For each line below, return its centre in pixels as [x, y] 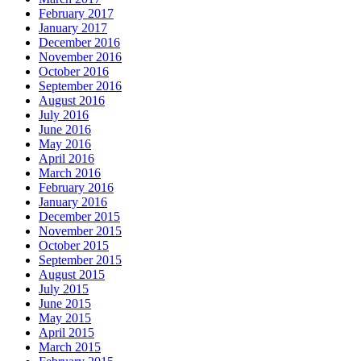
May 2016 [65, 143]
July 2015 [64, 288]
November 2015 [80, 230]
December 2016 [79, 42]
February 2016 [76, 187]
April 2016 [66, 158]
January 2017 [73, 27]
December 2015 [79, 216]
